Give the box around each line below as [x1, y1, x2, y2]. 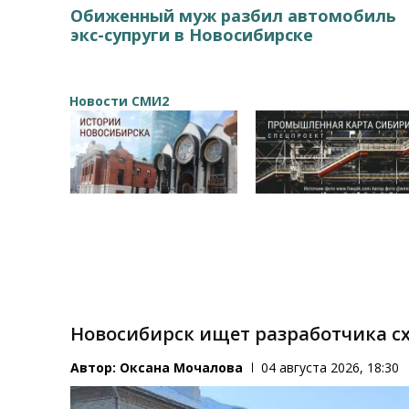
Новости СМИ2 [69, 91, 169, 110]
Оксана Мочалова [120, 359, 244, 377]
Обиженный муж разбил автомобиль [70, 4, 397, 26]
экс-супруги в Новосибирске [70, 23, 314, 46]
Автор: [70, 359, 121, 377]
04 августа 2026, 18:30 [261, 359, 400, 377]
